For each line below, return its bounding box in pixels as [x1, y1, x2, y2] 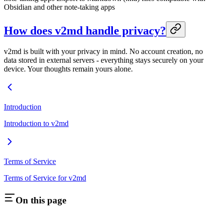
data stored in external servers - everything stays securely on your [4, 56, 203, 65]
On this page [16, 195, 66, 205]
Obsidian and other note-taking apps [4, 3, 115, 12]
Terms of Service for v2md [4, 174, 86, 182]
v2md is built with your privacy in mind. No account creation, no [4, 47, 203, 56]
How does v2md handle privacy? [4, 24, 166, 37]
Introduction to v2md [4, 119, 69, 128]
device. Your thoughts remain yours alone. [4, 65, 133, 73]
